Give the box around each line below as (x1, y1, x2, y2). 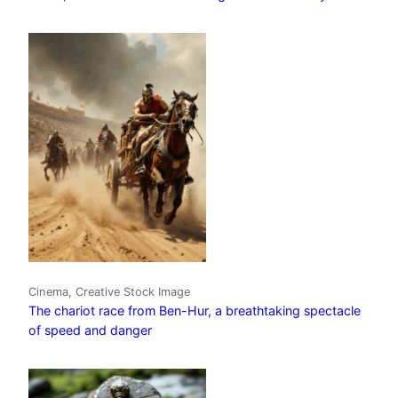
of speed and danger (28, 322, 152, 338)
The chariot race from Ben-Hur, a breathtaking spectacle (28, 302, 361, 318)
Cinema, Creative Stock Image (28, 284, 190, 298)
